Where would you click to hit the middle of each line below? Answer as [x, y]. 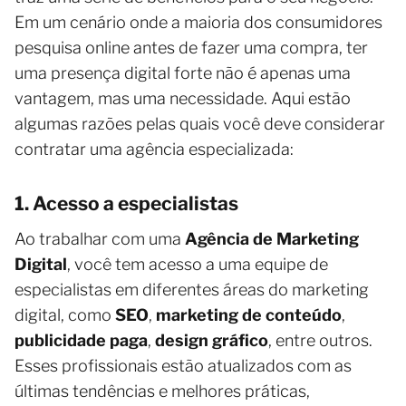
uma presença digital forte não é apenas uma [183, 72]
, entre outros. [320, 340]
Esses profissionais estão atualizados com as [183, 365]
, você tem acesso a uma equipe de [198, 264]
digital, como [65, 314]
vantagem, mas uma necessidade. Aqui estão [183, 98]
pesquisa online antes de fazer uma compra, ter [191, 47]
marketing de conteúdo [249, 314]
